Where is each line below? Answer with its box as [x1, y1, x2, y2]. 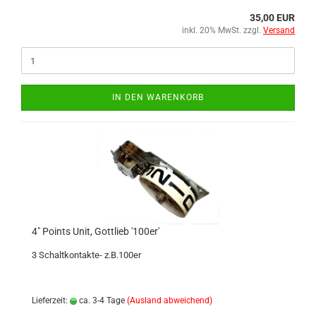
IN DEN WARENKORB [112, 92, 204, 102]
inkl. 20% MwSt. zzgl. [182, 25, 263, 35]
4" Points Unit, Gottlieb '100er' [32, 226, 159, 237]
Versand [263, 25, 295, 35]
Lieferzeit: [32, 296, 70, 305]
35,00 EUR [250, 12, 295, 23]
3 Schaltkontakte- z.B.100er [32, 250, 141, 260]
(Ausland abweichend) [127, 296, 212, 305]
